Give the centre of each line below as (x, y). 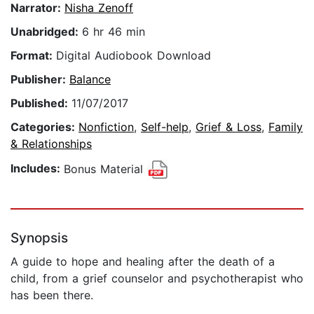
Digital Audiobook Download (134, 56)
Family (286, 127)
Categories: (45, 127)
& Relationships (51, 144)
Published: (41, 103)
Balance (90, 80)
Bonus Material (105, 169)
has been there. (52, 295)
